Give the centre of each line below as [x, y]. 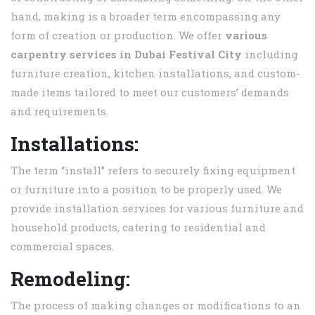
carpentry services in [72, 54]
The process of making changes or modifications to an [156, 306]
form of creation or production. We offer [118, 36]
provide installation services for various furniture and [157, 208]
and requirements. [59, 111]
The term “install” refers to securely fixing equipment [153, 171]
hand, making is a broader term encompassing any [146, 17]
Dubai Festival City [189, 54]
